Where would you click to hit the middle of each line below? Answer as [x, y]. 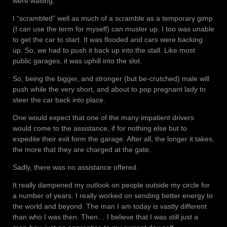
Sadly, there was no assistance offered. [75, 167]
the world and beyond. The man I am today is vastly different [110, 206]
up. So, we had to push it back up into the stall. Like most [104, 50]
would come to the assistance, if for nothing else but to [100, 128]
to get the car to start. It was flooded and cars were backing [108, 39]
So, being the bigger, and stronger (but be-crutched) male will [111, 78]
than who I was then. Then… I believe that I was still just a [105, 217]
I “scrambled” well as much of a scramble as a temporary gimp [113, 18]
